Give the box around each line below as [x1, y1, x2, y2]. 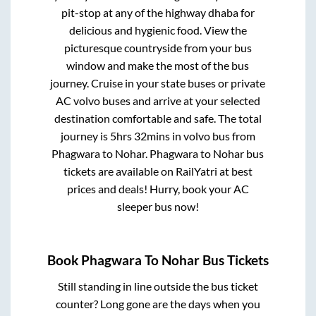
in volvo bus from [169, 129, 255, 143]
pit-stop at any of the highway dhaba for [61, 6, 255, 20]
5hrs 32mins [109, 129, 170, 143]
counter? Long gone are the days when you [55, 296, 260, 310]
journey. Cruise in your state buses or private [50, 76, 266, 90]
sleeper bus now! [116, 200, 199, 214]
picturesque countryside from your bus [63, 41, 252, 55]
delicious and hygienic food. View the [68, 23, 247, 37]
